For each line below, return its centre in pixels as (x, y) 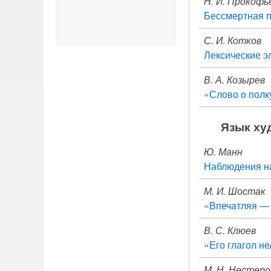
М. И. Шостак (235, 191)
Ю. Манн (223, 152)
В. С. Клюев (230, 230)
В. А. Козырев (234, 80)
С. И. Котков (233, 40)
